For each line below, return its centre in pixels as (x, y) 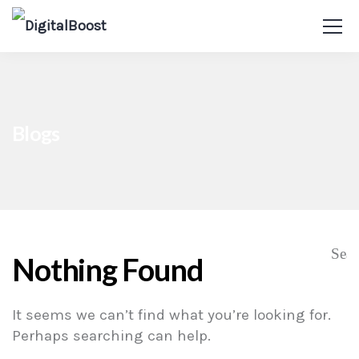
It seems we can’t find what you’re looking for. (171, 315)
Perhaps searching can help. (111, 336)
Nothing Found (108, 269)
